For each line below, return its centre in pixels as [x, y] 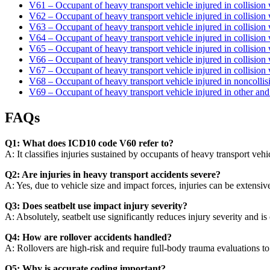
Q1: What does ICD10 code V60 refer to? [89, 143]
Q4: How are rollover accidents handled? [88, 237]
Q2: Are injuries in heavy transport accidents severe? [113, 174]
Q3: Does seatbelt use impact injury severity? [96, 206]
